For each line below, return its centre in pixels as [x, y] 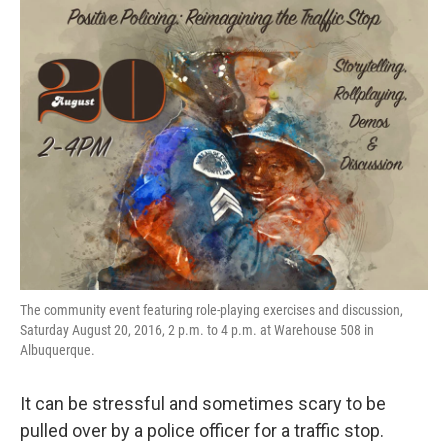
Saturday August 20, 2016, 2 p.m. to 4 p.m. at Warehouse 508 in [197, 329]
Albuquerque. [57, 349]
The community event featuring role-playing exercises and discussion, [211, 309]
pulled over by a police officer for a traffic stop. [202, 430]
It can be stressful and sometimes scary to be [203, 403]
